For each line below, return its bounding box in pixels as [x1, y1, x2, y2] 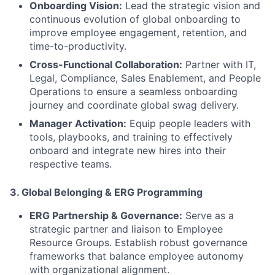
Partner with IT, [182, 58, 256, 71]
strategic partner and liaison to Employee [29, 223, 223, 235]
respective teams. [29, 158, 112, 170]
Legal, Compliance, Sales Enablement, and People [29, 72, 261, 84]
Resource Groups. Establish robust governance [29, 236, 247, 249]
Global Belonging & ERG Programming [21, 186, 203, 198]
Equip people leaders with [126, 117, 250, 130]
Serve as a [182, 209, 234, 222]
